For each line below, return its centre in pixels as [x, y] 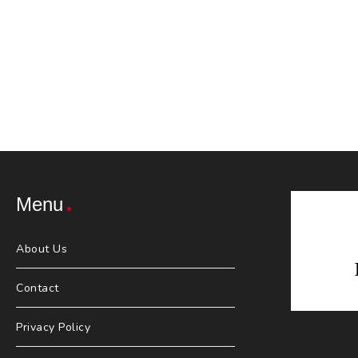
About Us [42, 249]
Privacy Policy [53, 328]
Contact [38, 288]
